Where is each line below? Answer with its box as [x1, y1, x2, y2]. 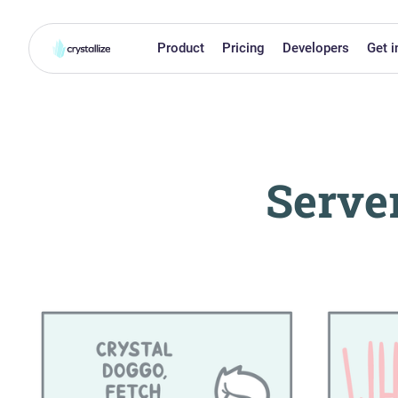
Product [156, 39, 204, 56]
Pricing [221, 39, 265, 56]
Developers [282, 39, 349, 56]
